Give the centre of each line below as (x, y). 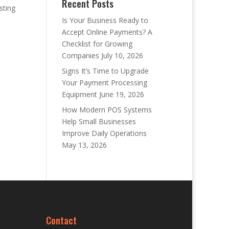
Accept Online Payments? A (107, 32)
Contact (62, 220)
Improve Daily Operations (104, 133)
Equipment (79, 94)
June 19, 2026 (121, 94)
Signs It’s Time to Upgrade (105, 71)
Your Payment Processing (104, 83)
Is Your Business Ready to (105, 20)
